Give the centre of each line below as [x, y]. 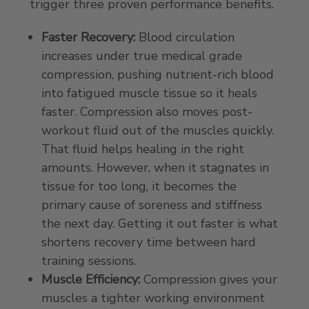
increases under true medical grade [141, 56]
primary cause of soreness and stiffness [151, 205]
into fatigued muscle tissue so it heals [149, 93]
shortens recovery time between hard [148, 242]
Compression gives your [208, 279]
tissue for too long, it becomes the [139, 186]
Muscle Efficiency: [90, 279]
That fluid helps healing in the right [142, 149]
